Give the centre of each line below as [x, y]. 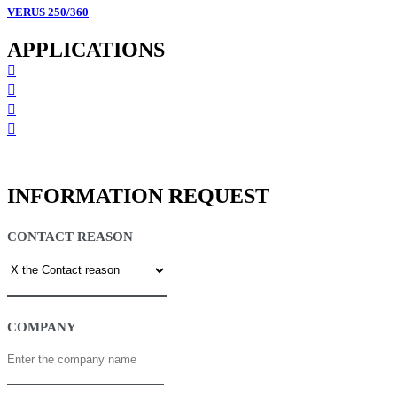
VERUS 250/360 [48, 12]
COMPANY [42, 327]
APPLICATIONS [86, 50]
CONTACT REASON [70, 236]
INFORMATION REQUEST [138, 195]
